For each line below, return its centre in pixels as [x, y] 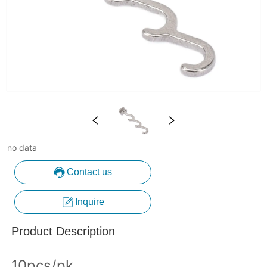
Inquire [89, 202]
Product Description [63, 231]
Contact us [90, 172]
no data [22, 148]
